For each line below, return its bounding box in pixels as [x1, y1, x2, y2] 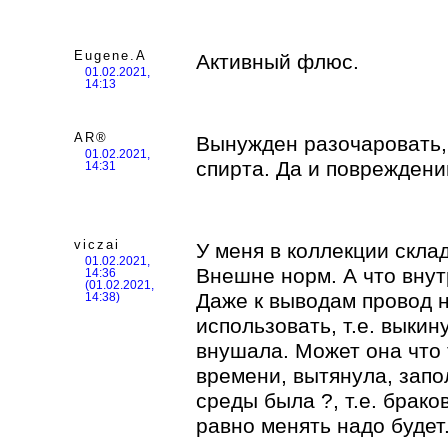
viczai [74, 237, 121, 252]
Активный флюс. [196, 50, 359, 73]
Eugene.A [74, 48, 148, 63]
